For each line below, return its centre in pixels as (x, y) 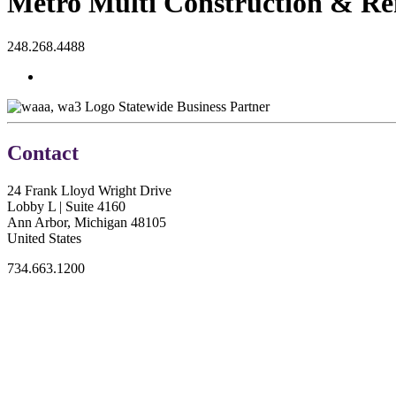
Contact (43, 152)
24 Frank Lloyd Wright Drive (89, 190)
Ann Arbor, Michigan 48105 (87, 222)
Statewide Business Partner (194, 106)
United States (44, 238)
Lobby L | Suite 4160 (66, 206)
